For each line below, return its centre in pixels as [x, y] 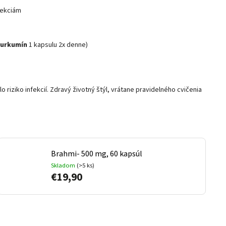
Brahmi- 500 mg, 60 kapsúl [96, 154]
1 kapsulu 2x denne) [58, 45]
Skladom [64, 166]
